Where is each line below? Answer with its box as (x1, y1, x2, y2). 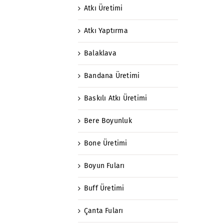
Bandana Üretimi (84, 71, 140, 80)
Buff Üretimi (84, 183, 124, 192)
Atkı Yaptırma (84, 26, 128, 35)
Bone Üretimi (84, 138, 127, 147)
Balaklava (84, 48, 116, 57)
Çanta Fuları (84, 206, 123, 215)
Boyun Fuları (84, 161, 125, 170)
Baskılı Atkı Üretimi (84, 93, 147, 102)
